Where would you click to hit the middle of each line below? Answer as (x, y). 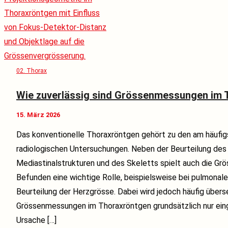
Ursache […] (36, 220)
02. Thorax (32, 71)
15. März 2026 (38, 115)
